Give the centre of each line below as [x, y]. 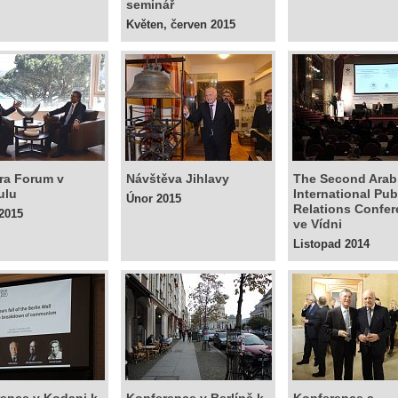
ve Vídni [318, 224]
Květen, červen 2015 [181, 24]
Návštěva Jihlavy [178, 179]
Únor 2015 [154, 199]
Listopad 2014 [331, 244]
